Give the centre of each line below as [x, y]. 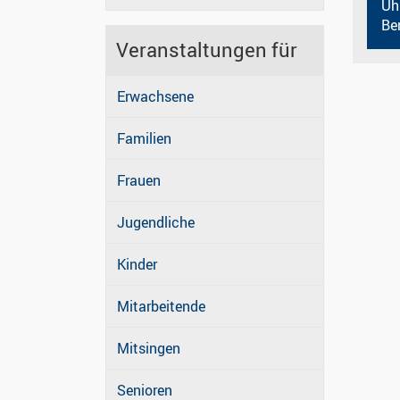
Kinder [137, 265]
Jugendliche [156, 223]
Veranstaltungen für [207, 50]
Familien [144, 139]
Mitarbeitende [161, 307]
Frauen [139, 181]
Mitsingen [149, 349]
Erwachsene [155, 97]
